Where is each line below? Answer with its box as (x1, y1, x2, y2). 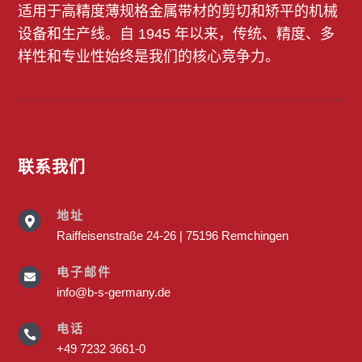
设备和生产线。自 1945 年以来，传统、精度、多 (18, 25, 335, 42)
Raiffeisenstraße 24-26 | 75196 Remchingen (56, 228, 288, 242)
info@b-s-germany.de (56, 284, 170, 299)
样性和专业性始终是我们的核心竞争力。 (18, 48, 280, 65)
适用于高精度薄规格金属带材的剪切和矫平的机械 (18, 2, 339, 19)
